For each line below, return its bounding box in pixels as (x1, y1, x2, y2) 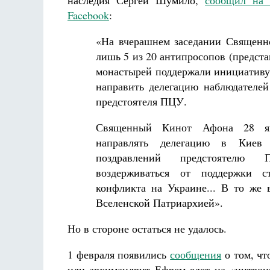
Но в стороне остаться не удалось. (67, 221, 227, 236)
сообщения (170, 247, 222, 262)
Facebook (67, 8, 109, 22)
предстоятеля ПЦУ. (96, 94, 187, 108)
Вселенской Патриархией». (96, 195, 224, 210)
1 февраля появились (67, 247, 171, 262)
